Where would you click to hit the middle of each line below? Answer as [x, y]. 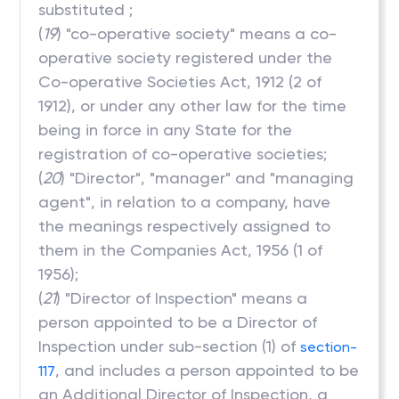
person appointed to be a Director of [178, 322]
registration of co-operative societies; [183, 154]
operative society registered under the [186, 57]
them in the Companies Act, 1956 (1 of [181, 250]
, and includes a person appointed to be [208, 370]
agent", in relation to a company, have [185, 202]
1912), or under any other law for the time [193, 106]
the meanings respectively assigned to [185, 226]
